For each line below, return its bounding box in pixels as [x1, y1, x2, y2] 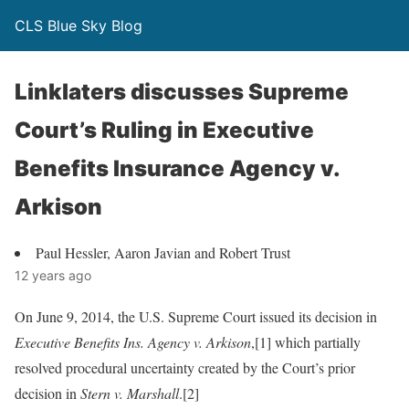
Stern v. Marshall [80, 383, 179, 403]
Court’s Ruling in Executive [15, 117, 314, 143]
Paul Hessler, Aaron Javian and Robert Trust [36, 243, 290, 262]
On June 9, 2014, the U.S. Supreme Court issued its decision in [15, 307, 377, 326]
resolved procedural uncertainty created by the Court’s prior [15, 358, 355, 377]
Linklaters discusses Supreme [15, 79, 349, 105]
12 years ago [15, 267, 91, 283]
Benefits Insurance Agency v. [15, 155, 340, 182]
